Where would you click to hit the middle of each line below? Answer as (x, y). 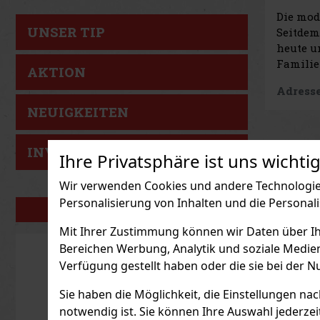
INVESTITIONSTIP (93, 152)
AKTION (56, 72)
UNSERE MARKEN (132, 210)
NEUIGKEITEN (78, 112)
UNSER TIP (66, 32)
